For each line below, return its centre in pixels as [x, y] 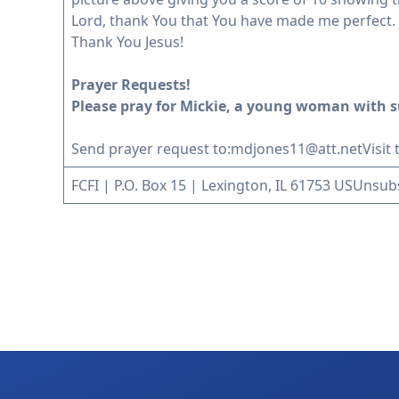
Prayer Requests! [130, 85]
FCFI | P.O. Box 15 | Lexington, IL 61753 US [212, 186]
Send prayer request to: [151, 149]
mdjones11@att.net [296, 149]
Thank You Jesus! [127, 42]
